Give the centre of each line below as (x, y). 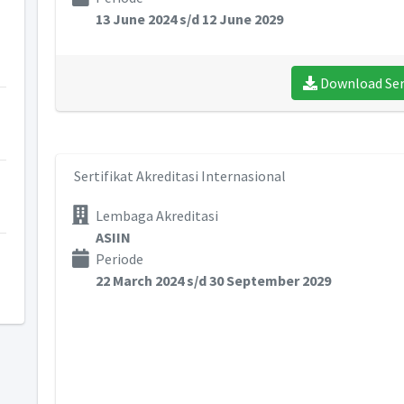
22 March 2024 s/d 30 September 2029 (213, 280)
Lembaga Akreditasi (156, 216)
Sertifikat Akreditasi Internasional (179, 176)
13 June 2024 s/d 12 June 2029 (189, 19)
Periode (119, 259)
